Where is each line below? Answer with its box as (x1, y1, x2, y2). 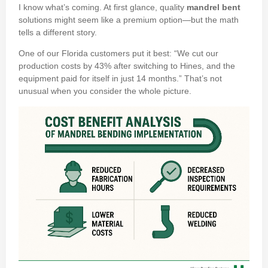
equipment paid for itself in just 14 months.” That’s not (19, 74, 222, 84)
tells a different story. (19, 27, 97, 37)
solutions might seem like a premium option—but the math (19, 14, 239, 25)
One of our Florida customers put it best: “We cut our (19, 48, 218, 59)
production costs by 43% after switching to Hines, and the (19, 61, 235, 71)
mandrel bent (187, 2, 240, 12)
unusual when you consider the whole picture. (19, 86, 191, 96)
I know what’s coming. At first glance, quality (19, 2, 187, 12)
